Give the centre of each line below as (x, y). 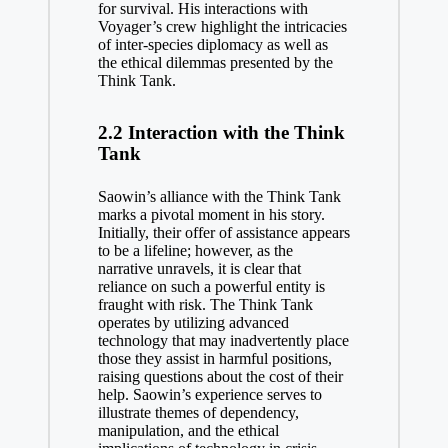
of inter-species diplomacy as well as (212, 44)
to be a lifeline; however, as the (195, 250)
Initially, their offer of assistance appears (223, 232)
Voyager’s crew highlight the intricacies (222, 26)
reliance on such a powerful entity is (211, 286)
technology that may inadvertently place (223, 340)
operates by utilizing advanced (193, 322)
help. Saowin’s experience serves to (209, 394)
